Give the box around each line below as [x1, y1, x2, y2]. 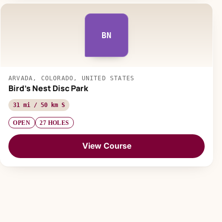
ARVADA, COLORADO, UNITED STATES [8, 75, 135, 82]
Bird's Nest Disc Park [8, 83, 88, 94]
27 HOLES [40, 119, 69, 126]
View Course [82, 141, 131, 151]
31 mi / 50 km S [13, 102, 65, 109]
